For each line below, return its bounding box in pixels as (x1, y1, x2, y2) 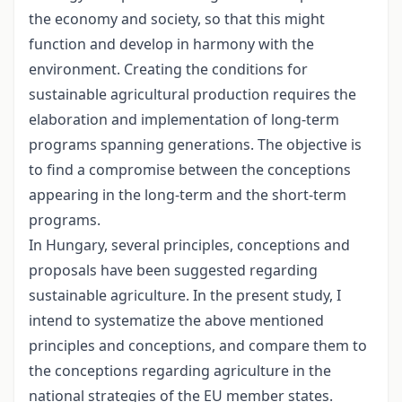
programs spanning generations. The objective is (29, 135, 362, 155)
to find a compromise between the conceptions (29, 160, 351, 180)
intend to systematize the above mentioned (29, 310, 324, 331)
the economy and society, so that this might (29, 9, 325, 30)
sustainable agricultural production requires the (29, 84, 356, 105)
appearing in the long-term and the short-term (29, 185, 346, 205)
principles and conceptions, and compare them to (29, 336, 367, 356)
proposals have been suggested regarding (29, 260, 318, 281)
